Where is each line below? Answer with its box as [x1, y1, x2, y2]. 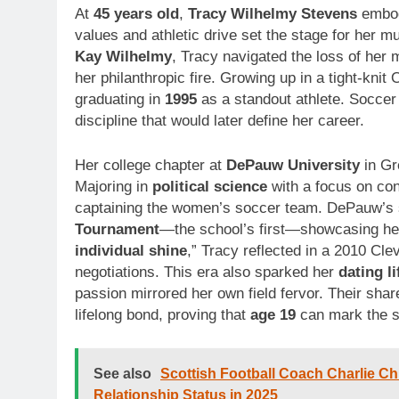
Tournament [75, 220, 159, 238]
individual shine [75, 241, 187, 259]
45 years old [94, 5, 179, 23]
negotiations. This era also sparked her [75, 263, 338, 281]
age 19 [250, 305, 296, 323]
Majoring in [75, 177, 152, 195]
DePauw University [226, 156, 360, 174]
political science [152, 177, 267, 195]
